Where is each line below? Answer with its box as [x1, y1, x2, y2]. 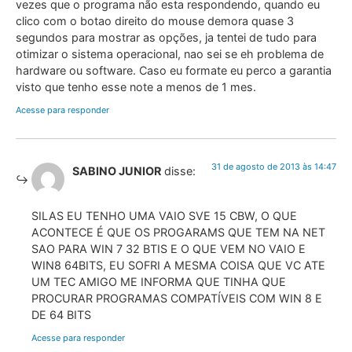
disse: [164, 164, 196, 178]
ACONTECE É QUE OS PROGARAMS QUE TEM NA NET [31, 225, 325, 239]
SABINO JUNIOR [72, 164, 161, 178]
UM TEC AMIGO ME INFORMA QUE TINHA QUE [31, 274, 286, 288]
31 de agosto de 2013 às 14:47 [211, 161, 336, 173]
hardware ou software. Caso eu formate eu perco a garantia [16, 63, 332, 77]
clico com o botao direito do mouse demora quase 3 [16, 13, 294, 27]
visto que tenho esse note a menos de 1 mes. [16, 79, 256, 93]
